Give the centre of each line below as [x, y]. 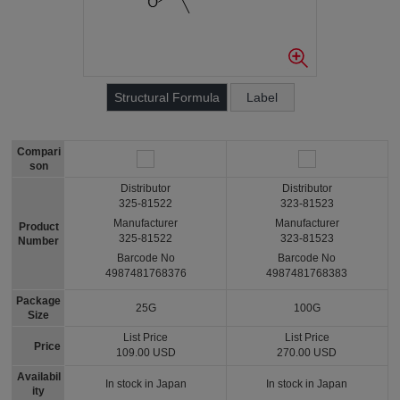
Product [38, 226]
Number [39, 241]
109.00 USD [146, 353]
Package [39, 301]
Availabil [38, 377]
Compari [38, 152]
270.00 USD [307, 353]
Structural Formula [167, 97]
